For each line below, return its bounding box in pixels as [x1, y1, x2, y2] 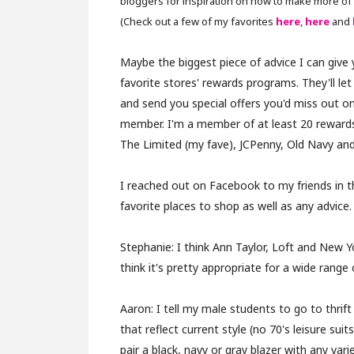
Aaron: [120, 301, 156, 316]
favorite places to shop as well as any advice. [120, 198, 352, 213]
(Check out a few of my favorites [120, 14, 276, 28]
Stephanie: [120, 239, 177, 254]
